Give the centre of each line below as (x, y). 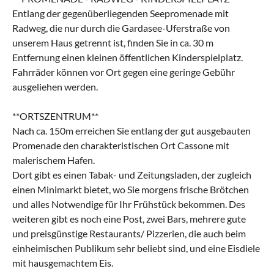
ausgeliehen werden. (55, 86)
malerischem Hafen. (54, 160)
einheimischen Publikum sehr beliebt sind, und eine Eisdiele (136, 248)
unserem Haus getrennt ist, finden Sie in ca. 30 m (113, 42)
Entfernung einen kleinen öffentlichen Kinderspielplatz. (128, 57)
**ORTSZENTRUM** (55, 116)
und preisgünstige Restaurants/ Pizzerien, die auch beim (129, 233)
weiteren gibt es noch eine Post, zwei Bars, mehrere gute (129, 218)
